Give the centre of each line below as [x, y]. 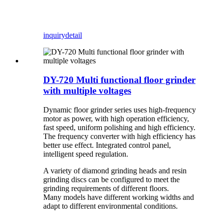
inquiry [54, 35]
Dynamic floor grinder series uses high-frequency [120, 110]
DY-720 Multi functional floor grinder [119, 80]
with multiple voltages [87, 91]
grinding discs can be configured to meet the [111, 179]
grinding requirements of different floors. [106, 188]
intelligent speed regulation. [87, 154]
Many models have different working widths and [119, 197]
